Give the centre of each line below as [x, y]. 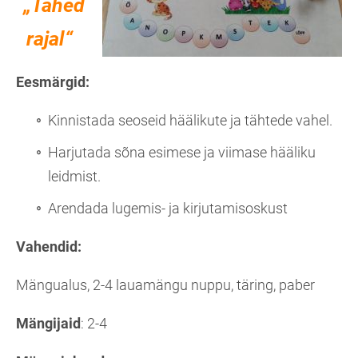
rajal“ [49, 39]
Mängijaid [48, 324]
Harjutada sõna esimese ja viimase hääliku [182, 153]
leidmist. [74, 177]
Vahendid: [49, 247]
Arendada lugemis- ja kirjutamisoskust [168, 209]
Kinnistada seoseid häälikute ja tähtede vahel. [190, 121]
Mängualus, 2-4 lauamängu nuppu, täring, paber [165, 285]
